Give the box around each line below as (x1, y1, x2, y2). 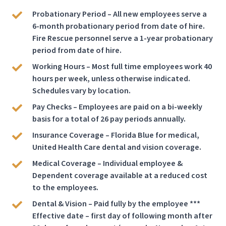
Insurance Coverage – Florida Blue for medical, (32, 130, 199, 141)
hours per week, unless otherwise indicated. (32, 73, 190, 84)
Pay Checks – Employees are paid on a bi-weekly (32, 101, 202, 112)
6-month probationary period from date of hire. (32, 21, 205, 32)
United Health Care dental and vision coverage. (32, 142, 201, 153)
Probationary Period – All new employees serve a (32, 9, 207, 20)
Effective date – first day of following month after (32, 210, 212, 221)
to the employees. (32, 182, 98, 193)
